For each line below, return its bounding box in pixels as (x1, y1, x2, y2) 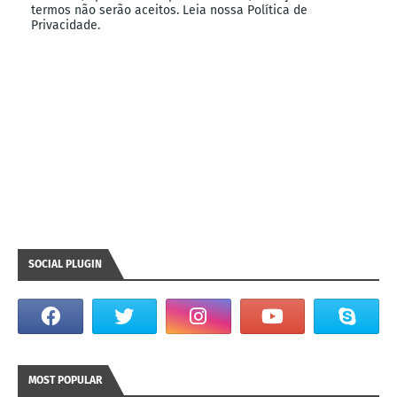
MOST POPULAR (28, 373, 102, 386)
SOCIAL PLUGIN (28, 257, 102, 270)
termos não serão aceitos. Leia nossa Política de (31, 2, 307, 18)
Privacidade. (31, 17, 100, 33)
